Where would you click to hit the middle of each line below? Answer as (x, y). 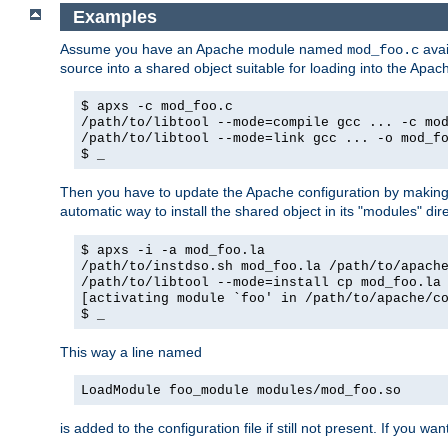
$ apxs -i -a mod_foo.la (173, 251)
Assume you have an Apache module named (203, 49)
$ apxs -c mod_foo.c (157, 107)
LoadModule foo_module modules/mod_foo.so (241, 391)
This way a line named (131, 352)
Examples (114, 16)
